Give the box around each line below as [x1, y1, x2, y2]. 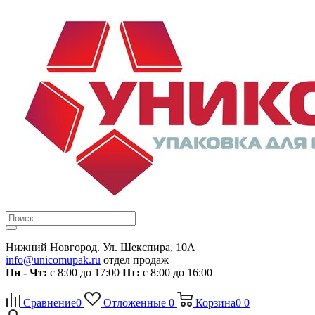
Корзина [195, 297, 236, 309]
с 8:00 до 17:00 [47, 266, 122, 278]
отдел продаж [101, 254, 169, 266]
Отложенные [103, 297, 166, 309]
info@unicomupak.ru [6, 254, 101, 266]
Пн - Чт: [6, 266, 47, 278]
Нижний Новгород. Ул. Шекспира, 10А [6, 241, 195, 253]
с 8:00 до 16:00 [140, 266, 212, 278]
